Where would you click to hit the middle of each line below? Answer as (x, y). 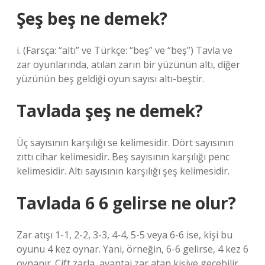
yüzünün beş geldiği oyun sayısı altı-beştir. (110, 79)
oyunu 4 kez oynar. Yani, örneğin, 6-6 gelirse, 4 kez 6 (132, 249)
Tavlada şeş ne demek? (110, 111)
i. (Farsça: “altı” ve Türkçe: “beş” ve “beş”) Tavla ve (125, 50)
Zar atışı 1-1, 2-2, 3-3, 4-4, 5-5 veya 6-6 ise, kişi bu (125, 235)
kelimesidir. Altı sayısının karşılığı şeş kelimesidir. (123, 171)
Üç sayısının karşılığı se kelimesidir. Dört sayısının (125, 143)
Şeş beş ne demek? (92, 18)
